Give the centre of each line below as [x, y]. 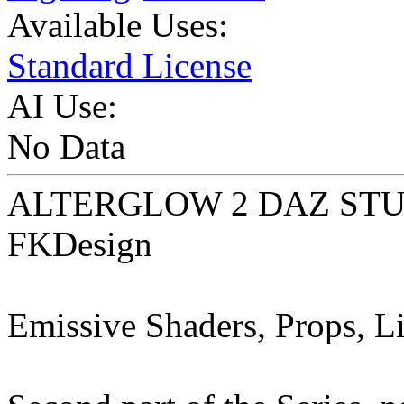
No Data [66, 147]
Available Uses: [118, 25]
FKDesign [80, 244]
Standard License [129, 66]
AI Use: [62, 106]
